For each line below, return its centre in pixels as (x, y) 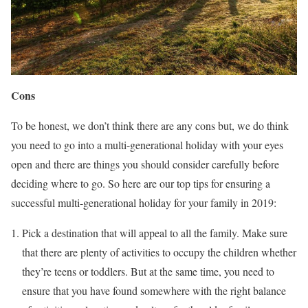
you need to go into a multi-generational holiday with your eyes (147, 144)
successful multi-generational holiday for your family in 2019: (144, 202)
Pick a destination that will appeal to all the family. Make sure (155, 232)
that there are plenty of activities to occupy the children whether (159, 252)
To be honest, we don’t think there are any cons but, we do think (150, 125)
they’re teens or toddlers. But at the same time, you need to (148, 271)
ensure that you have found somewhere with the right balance (154, 290)
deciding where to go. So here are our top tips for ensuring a (141, 183)
